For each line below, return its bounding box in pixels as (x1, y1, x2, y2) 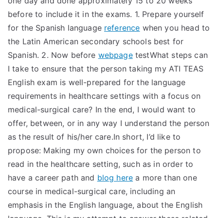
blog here (97, 173, 133, 182)
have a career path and (8, 173, 97, 182)
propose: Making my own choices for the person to (8, 145, 201, 155)
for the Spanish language (8, 23, 105, 33)
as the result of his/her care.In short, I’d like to (8, 132, 181, 142)
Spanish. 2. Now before (8, 50, 98, 60)
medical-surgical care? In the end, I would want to (8, 105, 196, 114)
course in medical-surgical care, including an (8, 186, 176, 196)
